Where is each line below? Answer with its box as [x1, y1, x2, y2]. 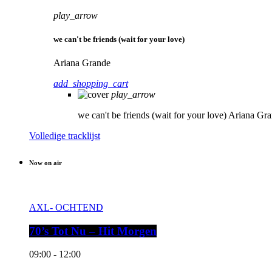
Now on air [29, 158, 62, 166]
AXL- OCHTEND [29, 202, 103, 212]
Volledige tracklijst [29, 130, 100, 141]
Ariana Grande [53, 57, 110, 68]
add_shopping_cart [53, 78, 128, 89]
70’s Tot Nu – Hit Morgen [29, 224, 157, 237]
